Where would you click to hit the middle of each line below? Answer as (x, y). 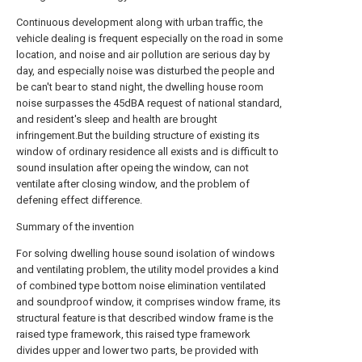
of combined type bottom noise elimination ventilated (141, 286)
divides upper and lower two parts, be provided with (137, 350)
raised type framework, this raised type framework (133, 334)
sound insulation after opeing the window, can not (133, 168)
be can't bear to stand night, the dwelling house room (140, 87)
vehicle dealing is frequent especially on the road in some (149, 38)
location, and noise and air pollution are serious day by (143, 55)
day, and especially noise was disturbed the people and (145, 71)
